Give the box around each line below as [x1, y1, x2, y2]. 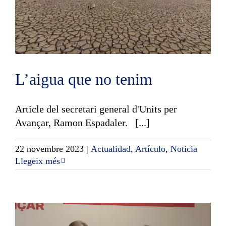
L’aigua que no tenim [15, 70, 152, 88]
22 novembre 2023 [15, 143, 84, 154]
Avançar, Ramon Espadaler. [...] [15, 117, 150, 128]
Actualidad [91, 143, 131, 154]
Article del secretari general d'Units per [15, 103, 177, 115]
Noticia [171, 143, 197, 154]
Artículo [135, 143, 165, 154]
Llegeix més [15, 155, 60, 166]
